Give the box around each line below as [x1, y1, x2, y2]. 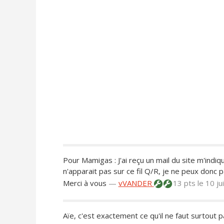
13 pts [170, 178, 197, 188]
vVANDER [118, 178, 154, 188]
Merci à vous [62, 178, 106, 188]
